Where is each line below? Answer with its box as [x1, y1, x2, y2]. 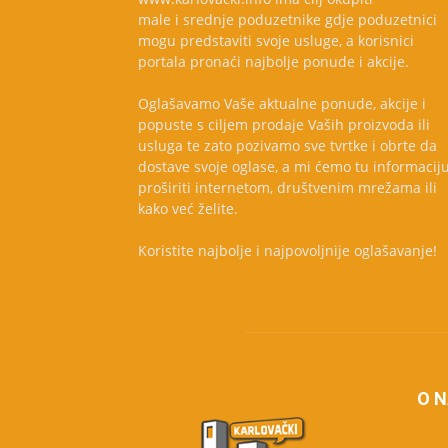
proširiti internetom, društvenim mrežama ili [138, 178, 437, 198]
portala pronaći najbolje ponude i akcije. [138, 52, 409, 72]
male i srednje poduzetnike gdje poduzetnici [138, 10, 437, 30]
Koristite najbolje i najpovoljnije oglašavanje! [138, 241, 437, 261]
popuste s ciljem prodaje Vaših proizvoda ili [138, 115, 430, 135]
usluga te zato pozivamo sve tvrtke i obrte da [138, 136, 437, 156]
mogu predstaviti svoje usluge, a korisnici [138, 31, 414, 51]
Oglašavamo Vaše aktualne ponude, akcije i [138, 94, 426, 114]
